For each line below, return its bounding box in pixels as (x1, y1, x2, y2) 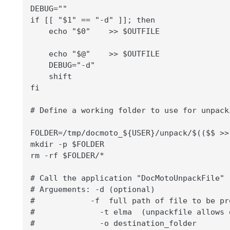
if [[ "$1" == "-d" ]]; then (30, 15, 155, 25)
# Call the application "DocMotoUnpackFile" (30, 174, 224, 183)
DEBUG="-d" (30, 61, 95, 70)
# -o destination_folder (30, 219, 197, 228)
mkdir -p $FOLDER (30, 140, 104, 149)
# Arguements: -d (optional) (30, 185, 155, 195)
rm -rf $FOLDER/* (30, 151, 104, 161)
